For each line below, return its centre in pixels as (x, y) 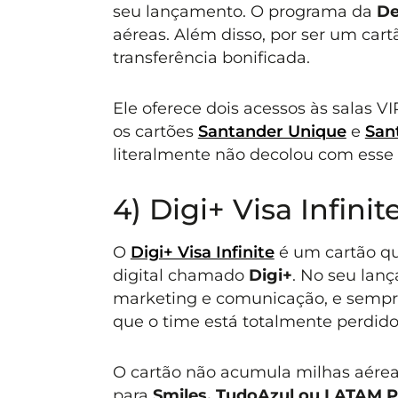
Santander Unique (272, 131)
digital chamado (180, 275)
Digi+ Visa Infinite (202, 252)
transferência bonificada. (211, 58)
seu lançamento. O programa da (244, 12)
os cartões (155, 131)
